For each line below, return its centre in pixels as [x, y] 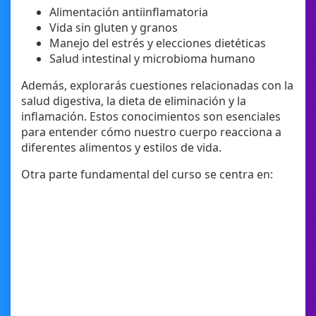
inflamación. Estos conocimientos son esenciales [151, 117]
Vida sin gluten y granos [114, 28]
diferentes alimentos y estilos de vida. [121, 148]
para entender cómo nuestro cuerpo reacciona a [151, 132]
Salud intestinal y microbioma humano [152, 59]
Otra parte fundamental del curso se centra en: [147, 175]
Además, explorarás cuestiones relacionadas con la [157, 86]
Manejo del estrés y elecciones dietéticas [158, 43]
